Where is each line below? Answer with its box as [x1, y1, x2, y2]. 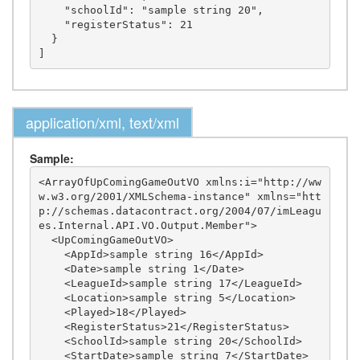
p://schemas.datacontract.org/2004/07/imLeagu [38, 204, 321, 217]
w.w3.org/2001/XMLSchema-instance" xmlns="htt [38, 190, 321, 202]
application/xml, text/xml [26, 112, 179, 133]
